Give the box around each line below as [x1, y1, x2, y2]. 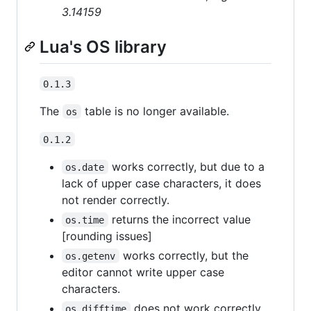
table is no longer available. [81, 103, 229, 118]
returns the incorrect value [108, 212, 254, 226]
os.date [65, 161, 105, 173]
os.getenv [65, 250, 116, 262]
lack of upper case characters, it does [62, 176, 261, 190]
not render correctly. [62, 192, 169, 207]
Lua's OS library [40, 37, 167, 58]
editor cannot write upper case [62, 264, 224, 279]
